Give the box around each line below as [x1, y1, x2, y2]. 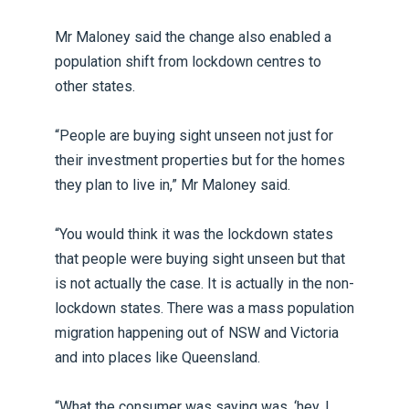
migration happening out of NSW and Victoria [55, 323, 339, 341]
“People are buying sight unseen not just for [55, 126, 333, 144]
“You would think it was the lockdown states [55, 225, 333, 243]
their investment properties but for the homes [55, 151, 345, 169]
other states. [55, 77, 135, 95]
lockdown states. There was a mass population [55, 299, 354, 317]
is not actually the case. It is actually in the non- [55, 274, 354, 292]
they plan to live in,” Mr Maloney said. [55, 175, 290, 194]
